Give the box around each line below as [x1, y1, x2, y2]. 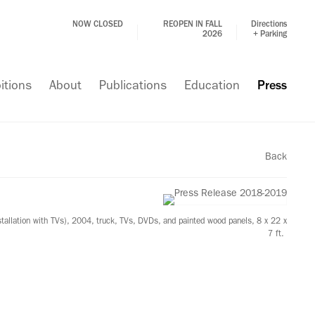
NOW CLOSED [72, 21, 123, 30]
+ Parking [253, 31, 287, 39]
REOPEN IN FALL [163, 21, 222, 30]
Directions [251, 21, 287, 30]
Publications [99, 81, 167, 94]
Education [184, 81, 240, 94]
